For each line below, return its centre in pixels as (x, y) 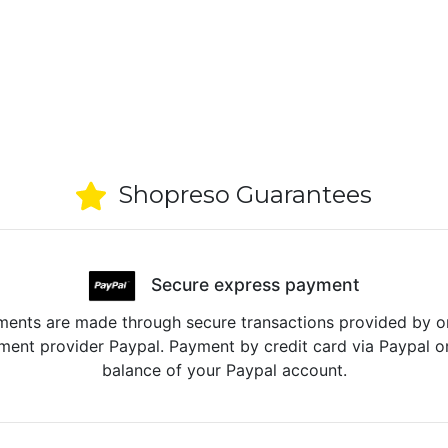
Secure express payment (247, 284)
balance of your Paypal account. (224, 369)
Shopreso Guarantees (239, 194)
